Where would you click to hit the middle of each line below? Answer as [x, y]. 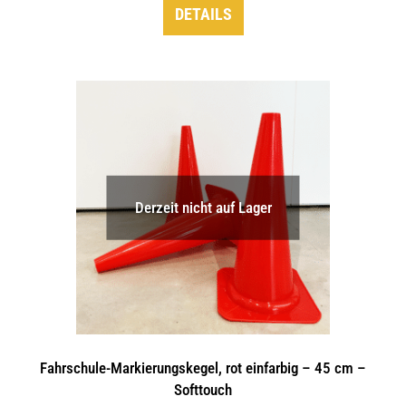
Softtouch [203, 390]
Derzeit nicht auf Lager [203, 208]
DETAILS [203, 14]
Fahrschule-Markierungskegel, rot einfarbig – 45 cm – [203, 368]
